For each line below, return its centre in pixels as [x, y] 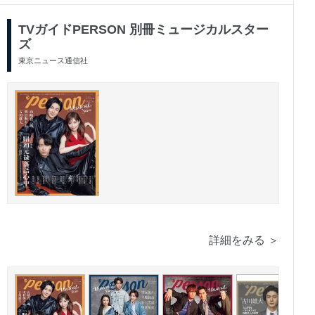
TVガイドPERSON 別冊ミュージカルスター [144, 30]
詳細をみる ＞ [244, 240]
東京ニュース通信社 [53, 61]
